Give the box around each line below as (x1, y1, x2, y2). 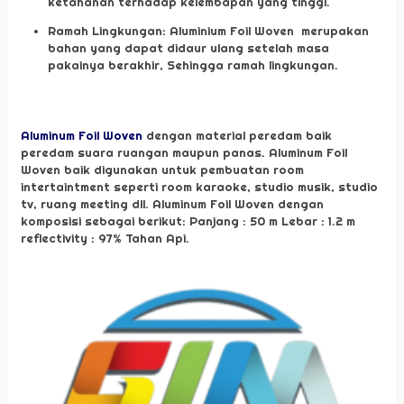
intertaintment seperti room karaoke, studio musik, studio (21, 179, 378, 194)
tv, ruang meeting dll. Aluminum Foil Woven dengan (21, 196, 324, 211)
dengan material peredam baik (142, 127, 332, 142)
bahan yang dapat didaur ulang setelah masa (48, 40, 329, 55)
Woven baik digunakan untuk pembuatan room (21, 161, 304, 177)
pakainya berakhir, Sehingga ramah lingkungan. (48, 57, 338, 72)
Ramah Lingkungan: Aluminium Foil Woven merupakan (48, 23, 369, 38)
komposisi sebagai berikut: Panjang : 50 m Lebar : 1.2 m (21, 213, 355, 228)
